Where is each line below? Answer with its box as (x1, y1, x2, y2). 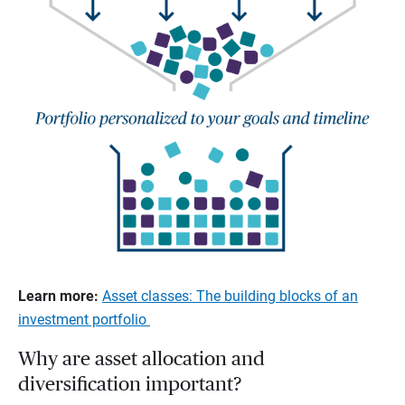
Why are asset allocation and (18, 349, 265, 370)
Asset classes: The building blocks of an (102, 287, 358, 306)
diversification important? (18, 374, 250, 395)
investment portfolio (18, 311, 150, 329)
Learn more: (18, 287, 99, 306)
